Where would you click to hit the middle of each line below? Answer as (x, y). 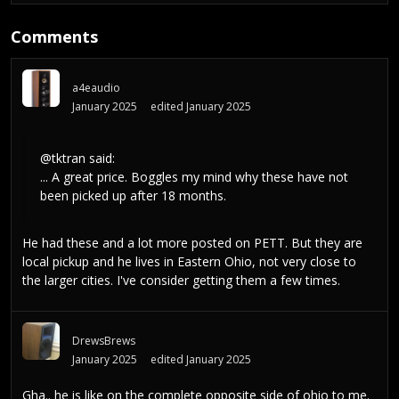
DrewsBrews (104, 340)
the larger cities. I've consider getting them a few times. (181, 280)
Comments (54, 37)
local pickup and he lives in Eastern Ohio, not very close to (189, 261)
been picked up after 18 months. (133, 196)
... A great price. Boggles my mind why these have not (194, 177)
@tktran (63, 159)
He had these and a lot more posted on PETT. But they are (192, 242)
